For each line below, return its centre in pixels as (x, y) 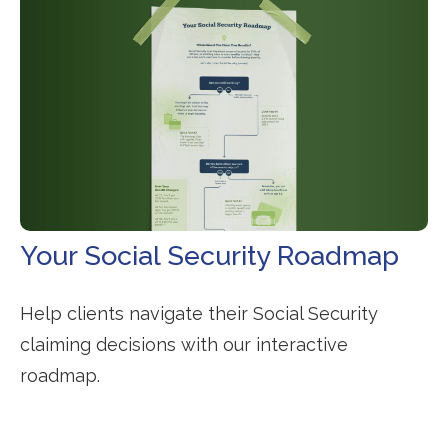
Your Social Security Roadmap (209, 255)
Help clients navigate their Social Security (199, 313)
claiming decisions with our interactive (184, 344)
